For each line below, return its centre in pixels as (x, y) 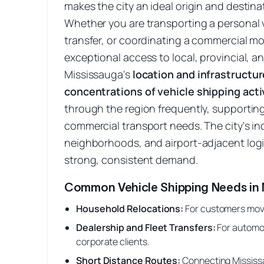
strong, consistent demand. (131, 160)
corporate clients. (113, 242)
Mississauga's (97, 74)
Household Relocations (128, 209)
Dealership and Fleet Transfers (144, 227)
